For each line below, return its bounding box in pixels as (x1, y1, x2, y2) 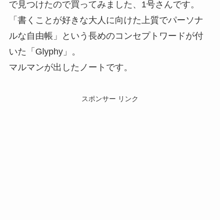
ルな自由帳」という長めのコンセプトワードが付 (8, 30, 203, 41)
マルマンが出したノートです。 (8, 62, 133, 72)
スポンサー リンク (82, 94, 138, 103)
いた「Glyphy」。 (8, 46, 81, 56)
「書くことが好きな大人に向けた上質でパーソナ (8, 15, 203, 25)
